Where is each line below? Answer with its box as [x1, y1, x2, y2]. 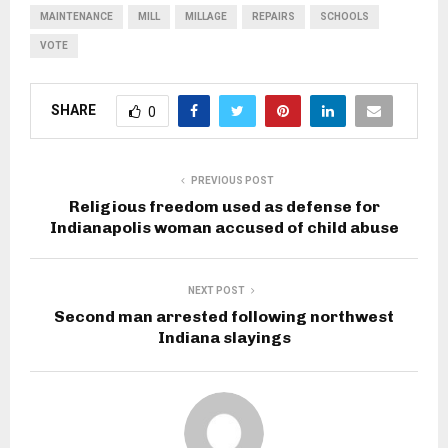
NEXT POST [187, 285, 245, 297]
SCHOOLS [320, 11, 369, 23]
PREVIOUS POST [190, 175, 274, 187]
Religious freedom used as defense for [68, 197, 380, 217]
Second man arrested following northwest [54, 307, 394, 327]
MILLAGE [185, 11, 227, 23]
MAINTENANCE [40, 11, 113, 23]
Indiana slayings [157, 328, 291, 348]
